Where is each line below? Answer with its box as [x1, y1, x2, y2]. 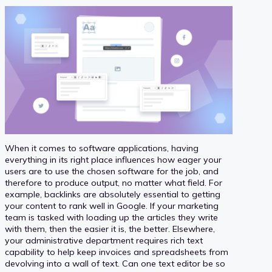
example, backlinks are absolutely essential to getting [5, 188, 220, 200]
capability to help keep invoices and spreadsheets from [5, 246, 228, 257]
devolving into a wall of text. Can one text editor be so [5, 257, 225, 269]
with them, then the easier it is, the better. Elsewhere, [5, 223, 215, 234]
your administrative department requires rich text [5, 234, 203, 246]
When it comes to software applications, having [5, 142, 199, 154]
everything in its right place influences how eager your [5, 154, 222, 165]
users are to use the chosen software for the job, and [5, 165, 219, 177]
